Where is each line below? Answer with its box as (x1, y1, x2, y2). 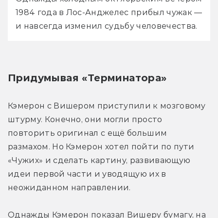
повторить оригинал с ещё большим (8, 128, 167, 138)
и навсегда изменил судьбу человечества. (16, 21, 200, 31)
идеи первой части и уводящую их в (8, 169, 166, 179)
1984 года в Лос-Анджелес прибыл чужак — (16, 7, 202, 17)
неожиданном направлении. (8, 182, 131, 192)
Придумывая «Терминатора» (8, 72, 167, 84)
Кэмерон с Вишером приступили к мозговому (8, 101, 206, 110)
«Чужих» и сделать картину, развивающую (8, 155, 191, 165)
